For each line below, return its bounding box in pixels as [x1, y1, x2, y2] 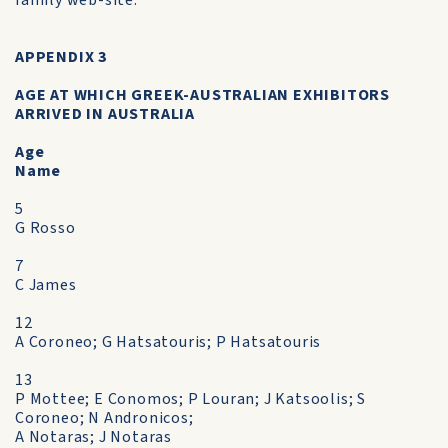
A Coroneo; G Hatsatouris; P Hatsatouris [15, 331, 322, 353]
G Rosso [15, 217, 76, 239]
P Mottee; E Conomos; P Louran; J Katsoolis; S [15, 388, 366, 410]
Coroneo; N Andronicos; [15, 407, 194, 429]
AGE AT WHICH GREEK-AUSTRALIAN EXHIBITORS [15, 84, 390, 106]
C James [15, 274, 77, 296]
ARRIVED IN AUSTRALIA [15, 103, 196, 125]
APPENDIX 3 [15, 46, 107, 68]
